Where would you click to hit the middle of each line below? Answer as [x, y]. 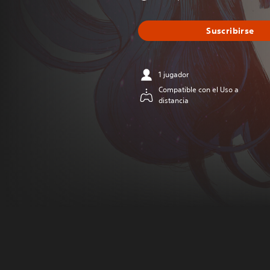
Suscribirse [230, 30]
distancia [174, 100]
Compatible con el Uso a [199, 89]
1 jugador [174, 74]
